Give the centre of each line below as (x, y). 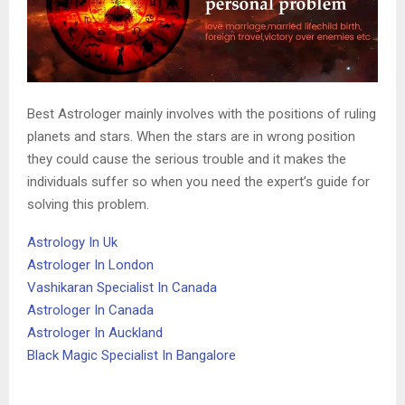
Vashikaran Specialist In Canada (122, 287)
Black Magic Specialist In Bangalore (132, 355)
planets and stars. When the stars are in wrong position (191, 136)
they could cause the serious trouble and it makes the (187, 159)
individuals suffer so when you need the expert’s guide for (198, 181)
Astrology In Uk (74, 242)
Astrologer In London (90, 264)
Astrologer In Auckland (97, 332)
